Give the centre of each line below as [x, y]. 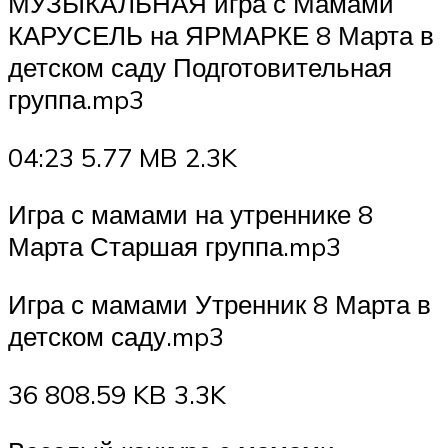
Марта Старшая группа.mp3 [174, 246]
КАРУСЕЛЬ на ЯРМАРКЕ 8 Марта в [221, 35]
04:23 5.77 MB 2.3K [122, 156]
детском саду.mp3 [116, 336]
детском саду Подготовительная [200, 67]
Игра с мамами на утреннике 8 [190, 214]
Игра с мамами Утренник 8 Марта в [219, 304]
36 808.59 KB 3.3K [117, 393]
